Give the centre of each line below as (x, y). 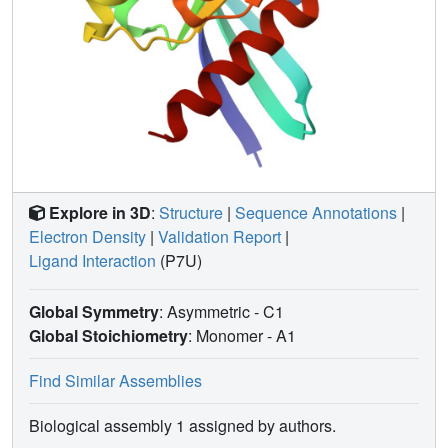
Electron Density (87, 236)
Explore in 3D (100, 212)
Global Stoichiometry (108, 335)
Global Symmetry (94, 311)
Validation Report (219, 236)
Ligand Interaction (92, 260)
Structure (191, 212)
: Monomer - (232, 335)
